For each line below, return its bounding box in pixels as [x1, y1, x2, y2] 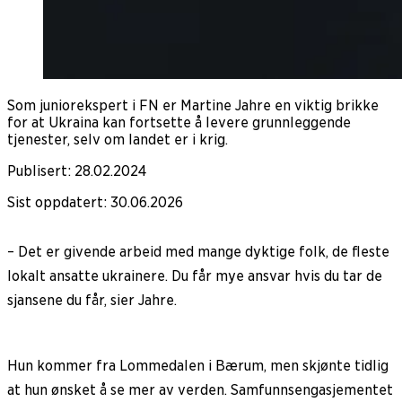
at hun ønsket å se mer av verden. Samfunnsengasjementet [7, 380, 393, 398]
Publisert [7, 162, 67, 179]
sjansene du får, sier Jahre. [7, 291, 177, 309]
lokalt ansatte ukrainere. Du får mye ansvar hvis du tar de [7, 267, 382, 284]
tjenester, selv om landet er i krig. [7, 130, 228, 148]
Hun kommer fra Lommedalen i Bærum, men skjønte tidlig [7, 356, 389, 374]
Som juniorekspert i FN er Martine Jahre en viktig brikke [7, 96, 379, 114]
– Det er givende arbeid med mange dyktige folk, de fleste [7, 242, 389, 260]
